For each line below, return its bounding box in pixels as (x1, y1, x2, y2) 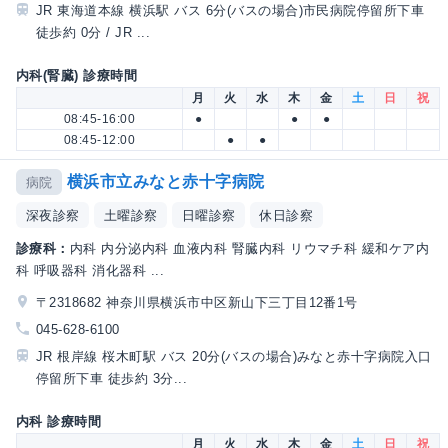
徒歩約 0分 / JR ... (36, 24, 151, 40)
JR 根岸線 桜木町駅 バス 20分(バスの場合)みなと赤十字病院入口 (36, 349, 432, 365)
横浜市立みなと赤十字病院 (66, 172, 265, 190)
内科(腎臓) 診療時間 (16, 67, 138, 83)
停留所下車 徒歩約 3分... (36, 371, 188, 387)
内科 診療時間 (16, 414, 102, 430)
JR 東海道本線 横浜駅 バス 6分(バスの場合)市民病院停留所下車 (36, 2, 425, 18)
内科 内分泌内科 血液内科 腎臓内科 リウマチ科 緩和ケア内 (69, 241, 430, 257)
